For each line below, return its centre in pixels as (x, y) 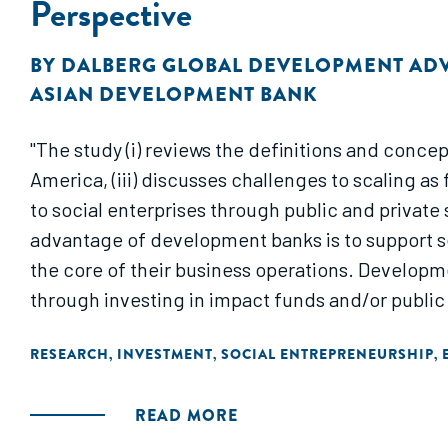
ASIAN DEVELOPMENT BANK (173, 94)
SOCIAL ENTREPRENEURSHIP (327, 354)
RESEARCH (69, 354)
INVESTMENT (165, 354)
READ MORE (186, 415)
